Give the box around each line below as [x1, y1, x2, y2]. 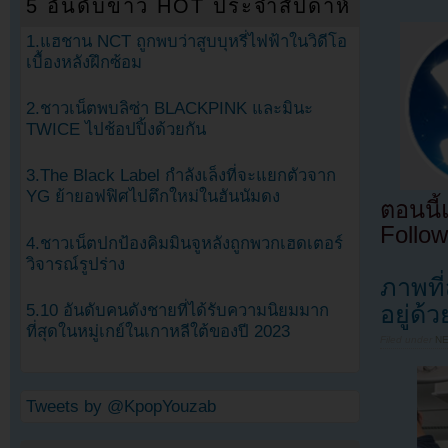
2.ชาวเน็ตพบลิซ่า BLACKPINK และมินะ [26, 99, 313, 119]
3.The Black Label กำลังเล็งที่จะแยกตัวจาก [26, 166, 336, 186]
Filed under [380, 333, 435, 345]
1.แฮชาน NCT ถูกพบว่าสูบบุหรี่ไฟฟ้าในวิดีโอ [26, 32, 347, 52]
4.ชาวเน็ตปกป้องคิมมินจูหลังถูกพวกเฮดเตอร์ [26, 233, 343, 253]
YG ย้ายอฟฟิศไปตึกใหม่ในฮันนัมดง [26, 187, 280, 207]
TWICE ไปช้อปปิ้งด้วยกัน [26, 120, 206, 140]
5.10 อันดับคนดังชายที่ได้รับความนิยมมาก [26, 300, 329, 320]
